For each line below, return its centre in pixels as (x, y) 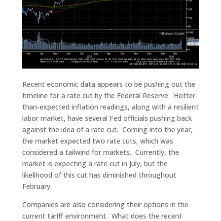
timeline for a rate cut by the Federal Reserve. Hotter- (110, 96)
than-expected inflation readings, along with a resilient (110, 107)
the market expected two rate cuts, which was (97, 141)
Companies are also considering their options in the (105, 205)
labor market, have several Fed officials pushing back (107, 118)
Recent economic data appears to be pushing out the (109, 84)
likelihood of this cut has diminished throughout (99, 175)
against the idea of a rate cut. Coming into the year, (107, 130)
